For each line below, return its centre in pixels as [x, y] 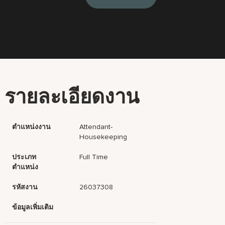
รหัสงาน [25, 187]
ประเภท [24, 157]
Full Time [94, 157]
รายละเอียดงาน [72, 98]
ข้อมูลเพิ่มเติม [33, 207]
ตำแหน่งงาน [32, 127]
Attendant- [96, 127]
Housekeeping [103, 137]
